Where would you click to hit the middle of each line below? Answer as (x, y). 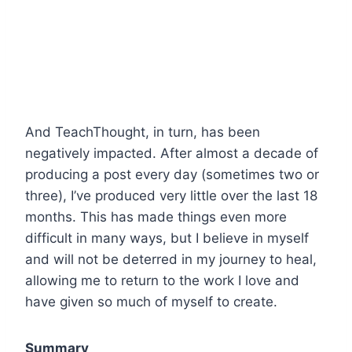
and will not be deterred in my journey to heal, (171, 259)
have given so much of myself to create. (151, 301)
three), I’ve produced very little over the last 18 (171, 195)
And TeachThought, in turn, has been (143, 132)
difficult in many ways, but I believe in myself (167, 238)
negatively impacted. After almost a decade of (172, 153)
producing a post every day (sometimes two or (172, 174)
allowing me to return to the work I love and (162, 280)
